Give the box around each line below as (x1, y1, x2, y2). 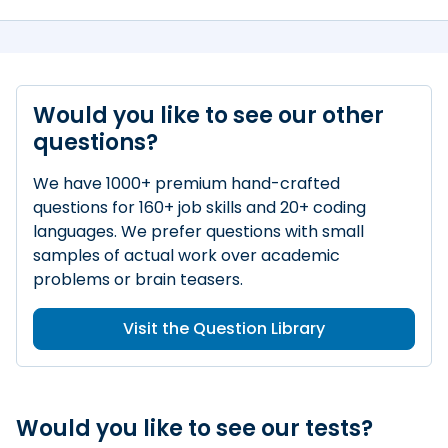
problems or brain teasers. (33, 268, 243, 291)
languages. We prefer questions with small (33, 220, 364, 243)
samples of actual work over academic (33, 244, 340, 267)
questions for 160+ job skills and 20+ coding (33, 196, 366, 219)
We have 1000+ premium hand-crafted (33, 172, 340, 195)
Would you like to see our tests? (16, 413, 373, 444)
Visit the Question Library (123, 317, 325, 340)
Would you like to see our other (33, 100, 384, 131)
